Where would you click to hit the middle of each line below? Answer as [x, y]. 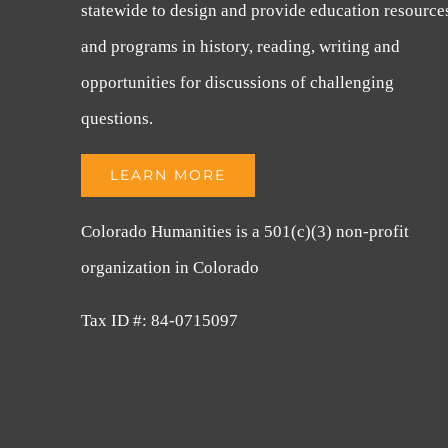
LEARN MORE [168, 175]
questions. [117, 118]
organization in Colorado [170, 267]
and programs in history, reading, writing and [241, 46]
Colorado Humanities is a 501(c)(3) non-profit [245, 231]
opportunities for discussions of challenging [238, 82]
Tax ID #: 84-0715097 [160, 320]
